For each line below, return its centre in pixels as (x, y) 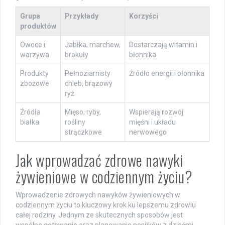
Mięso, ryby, (83, 112)
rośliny (75, 122)
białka (30, 122)
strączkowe (83, 132)
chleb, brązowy (89, 83)
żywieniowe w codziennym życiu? (104, 176)
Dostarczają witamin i (163, 44)
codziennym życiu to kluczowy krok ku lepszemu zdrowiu (106, 205)
